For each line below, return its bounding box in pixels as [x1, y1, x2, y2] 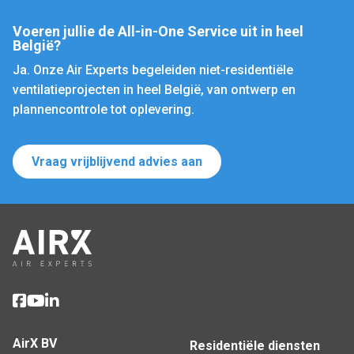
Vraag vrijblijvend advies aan [32, 154, 202, 169]
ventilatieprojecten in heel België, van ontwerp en [13, 82, 296, 97]
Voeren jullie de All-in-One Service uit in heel [13, 23, 303, 40]
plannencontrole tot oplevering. [13, 102, 194, 117]
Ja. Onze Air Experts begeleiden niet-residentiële [13, 62, 293, 77]
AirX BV [13, 336, 57, 351]
